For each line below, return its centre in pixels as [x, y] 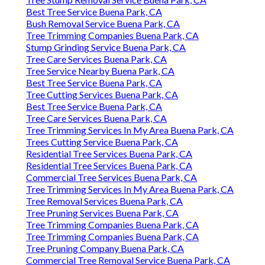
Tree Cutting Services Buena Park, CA [102, 95]
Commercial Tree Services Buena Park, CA [112, 177]
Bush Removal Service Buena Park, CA [103, 24]
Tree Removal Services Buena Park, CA [104, 201]
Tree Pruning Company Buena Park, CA [105, 248]
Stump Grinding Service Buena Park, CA [106, 47]
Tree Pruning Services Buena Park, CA [102, 213]
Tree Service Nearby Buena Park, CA [100, 71]
